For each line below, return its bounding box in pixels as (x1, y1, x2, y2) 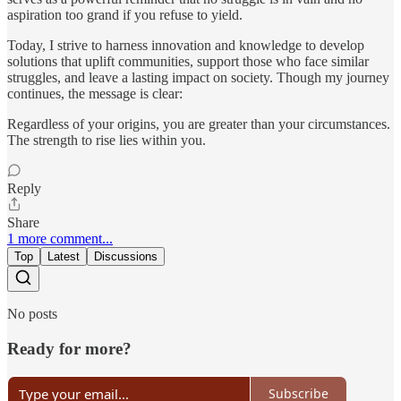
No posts (7, 306, 57, 322)
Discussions (94, 250, 158, 264)
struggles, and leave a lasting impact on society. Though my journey (7, 70, 389, 86)
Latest (47, 250, 80, 264)
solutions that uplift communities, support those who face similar (7, 54, 369, 70)
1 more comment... (7, 231, 113, 247)
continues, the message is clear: (7, 86, 183, 102)
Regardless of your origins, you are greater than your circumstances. (7, 116, 390, 132)
